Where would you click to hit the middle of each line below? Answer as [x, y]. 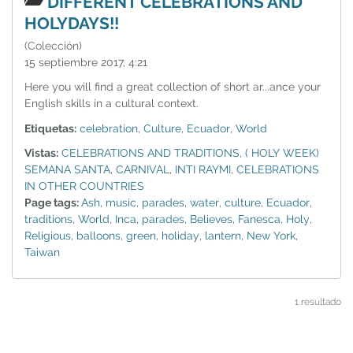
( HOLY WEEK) [282, 152]
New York [271, 235]
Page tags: [53, 202]
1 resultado [318, 301]
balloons [98, 235]
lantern [223, 235]
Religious [48, 235]
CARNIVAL [143, 169]
